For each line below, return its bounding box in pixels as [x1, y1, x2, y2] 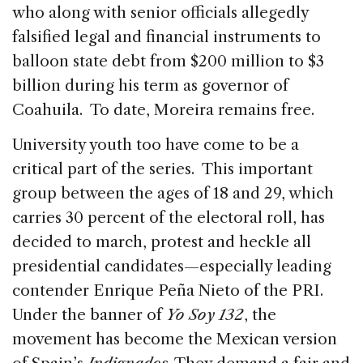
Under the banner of [12, 305, 166, 324]
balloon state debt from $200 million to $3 [12, 51, 324, 70]
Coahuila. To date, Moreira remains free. [12, 100, 327, 119]
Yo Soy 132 [166, 305, 244, 324]
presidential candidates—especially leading [12, 256, 331, 275]
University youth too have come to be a [12, 135, 299, 154]
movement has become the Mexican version [12, 329, 337, 348]
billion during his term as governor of [12, 75, 288, 95]
